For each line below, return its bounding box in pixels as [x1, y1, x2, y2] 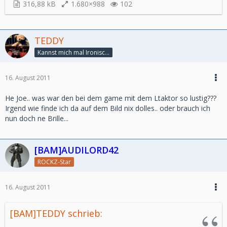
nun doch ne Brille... [5, 113, 68, 123]
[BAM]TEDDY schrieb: [10, 207, 102, 219]
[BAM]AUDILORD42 [34, 144, 119, 156]
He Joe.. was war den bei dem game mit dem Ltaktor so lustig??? [5, 93, 216, 103]
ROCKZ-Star [37, 157, 71, 166]
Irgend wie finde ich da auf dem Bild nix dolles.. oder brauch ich [5, 103, 210, 113]
